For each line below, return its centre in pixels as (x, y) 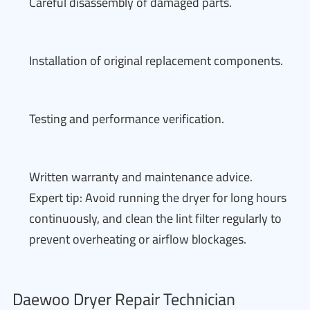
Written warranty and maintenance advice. (141, 177)
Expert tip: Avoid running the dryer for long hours (158, 198)
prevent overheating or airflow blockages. (138, 239)
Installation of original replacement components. (156, 61)
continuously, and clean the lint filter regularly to (155, 218)
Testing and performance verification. (127, 119)
